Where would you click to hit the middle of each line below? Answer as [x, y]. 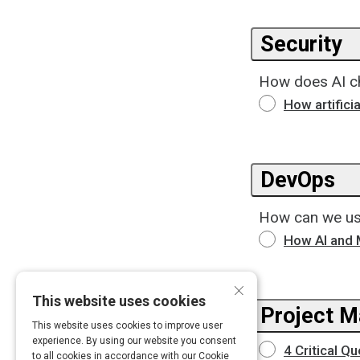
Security [301, 44]
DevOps [298, 180]
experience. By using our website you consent [134, 341]
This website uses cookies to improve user [127, 325]
